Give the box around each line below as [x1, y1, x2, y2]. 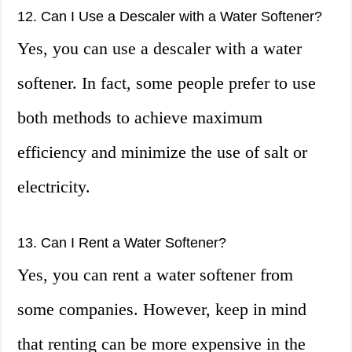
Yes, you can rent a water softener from [17, 265, 294, 285]
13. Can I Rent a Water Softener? [17, 235, 227, 251]
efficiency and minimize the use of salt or [17, 142, 308, 163]
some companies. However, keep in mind [17, 299, 307, 320]
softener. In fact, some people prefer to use [17, 73, 317, 93]
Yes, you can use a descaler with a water [17, 38, 302, 59]
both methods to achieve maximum [17, 108, 263, 128]
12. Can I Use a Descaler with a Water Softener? [17, 9, 323, 25]
